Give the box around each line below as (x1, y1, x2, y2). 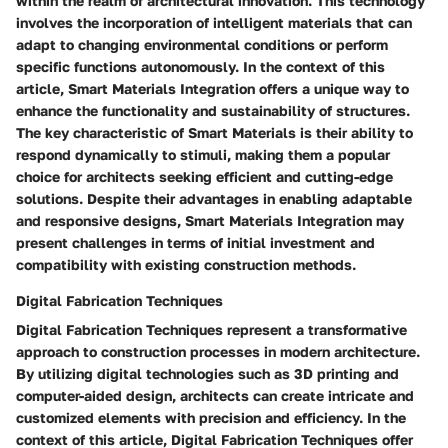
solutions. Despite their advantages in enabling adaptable (16, 190, 412, 208)
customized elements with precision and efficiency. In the (16, 409, 406, 427)
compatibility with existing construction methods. (16, 256, 356, 274)
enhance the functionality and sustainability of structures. (16, 102, 410, 120)
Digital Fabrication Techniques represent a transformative (16, 321, 407, 339)
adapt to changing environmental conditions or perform (16, 36, 388, 54)
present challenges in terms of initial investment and (16, 234, 375, 252)
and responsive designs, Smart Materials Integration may (16, 212, 404, 230)
